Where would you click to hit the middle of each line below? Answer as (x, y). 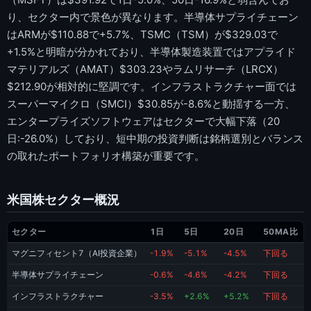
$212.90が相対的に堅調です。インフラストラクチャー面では (152, 86)
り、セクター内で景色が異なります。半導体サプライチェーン (153, 17)
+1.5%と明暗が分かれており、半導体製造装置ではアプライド (151, 51)
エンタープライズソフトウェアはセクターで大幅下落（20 (143, 121)
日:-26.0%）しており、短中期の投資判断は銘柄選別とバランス (155, 138)
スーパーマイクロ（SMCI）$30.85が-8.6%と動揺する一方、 (151, 103)
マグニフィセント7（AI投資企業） (77, 254)
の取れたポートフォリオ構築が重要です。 (106, 155)
